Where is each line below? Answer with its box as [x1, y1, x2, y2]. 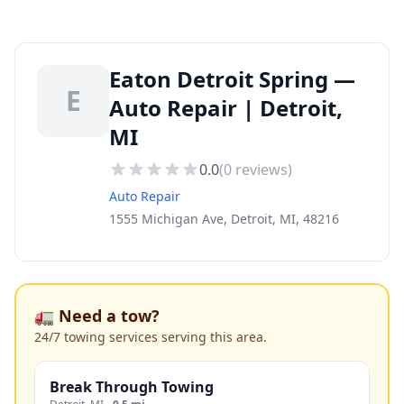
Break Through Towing [50, 377, 214, 397]
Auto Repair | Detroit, [109, 93, 343, 123]
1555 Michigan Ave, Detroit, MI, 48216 [109, 210, 339, 227]
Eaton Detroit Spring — [109, 64, 355, 94]
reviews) [232, 160, 292, 179]
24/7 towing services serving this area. [34, 328, 267, 345]
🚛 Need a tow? [34, 305, 160, 326]
